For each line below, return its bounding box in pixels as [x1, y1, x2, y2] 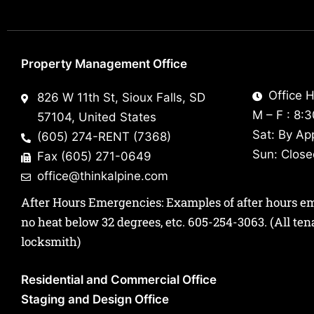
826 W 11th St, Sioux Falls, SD [36, 90, 205, 105]
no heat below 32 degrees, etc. [21, 214, 188, 231]
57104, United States [36, 110, 156, 125]
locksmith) [21, 233, 81, 250]
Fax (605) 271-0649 [36, 149, 151, 164]
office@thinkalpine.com [36, 169, 168, 184]
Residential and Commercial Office [21, 273, 217, 287]
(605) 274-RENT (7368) [36, 130, 171, 144]
